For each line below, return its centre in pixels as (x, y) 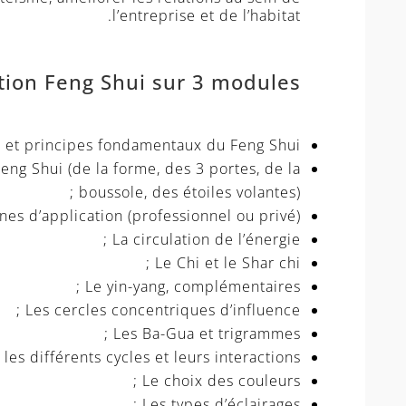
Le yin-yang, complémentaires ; (193, 287)
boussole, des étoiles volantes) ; (189, 193)
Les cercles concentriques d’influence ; (163, 310)
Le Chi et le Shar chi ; (227, 263)
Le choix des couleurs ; (221, 381)
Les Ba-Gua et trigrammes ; (207, 334)
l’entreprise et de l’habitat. (206, 16)
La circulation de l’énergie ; (206, 240)
